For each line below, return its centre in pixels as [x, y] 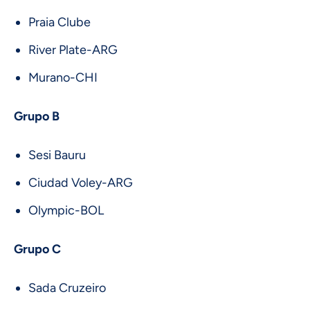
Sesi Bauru [57, 155]
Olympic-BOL [66, 210]
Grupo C [37, 249]
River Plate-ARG [73, 49]
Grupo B [37, 116]
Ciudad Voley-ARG [81, 182]
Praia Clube [60, 22]
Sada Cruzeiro [67, 288]
